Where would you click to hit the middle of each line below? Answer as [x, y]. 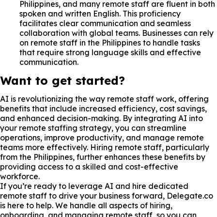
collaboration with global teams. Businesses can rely [116, 33]
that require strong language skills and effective [110, 52]
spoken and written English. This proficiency [100, 13]
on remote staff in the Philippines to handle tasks [110, 42]
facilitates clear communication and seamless [105, 23]
